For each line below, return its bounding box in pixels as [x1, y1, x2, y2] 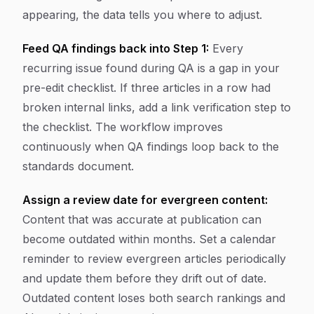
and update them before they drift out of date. [22, 271, 266, 285]
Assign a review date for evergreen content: [22, 193, 268, 207]
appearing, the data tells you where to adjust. [22, 8, 262, 22]
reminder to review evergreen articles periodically [22, 252, 286, 266]
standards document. [22, 159, 134, 173]
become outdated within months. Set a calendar [22, 232, 276, 246]
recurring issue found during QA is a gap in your [22, 61, 280, 75]
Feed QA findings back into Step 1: [22, 41, 209, 55]
